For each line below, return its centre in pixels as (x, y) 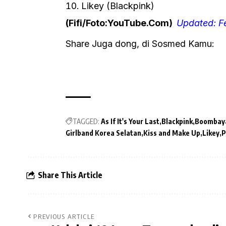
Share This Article (70, 175)
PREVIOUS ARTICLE (64, 216)
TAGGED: (86, 121)
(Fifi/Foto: (87, 23)
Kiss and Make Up (172, 133)
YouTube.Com (138, 23)
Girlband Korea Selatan (103, 133)
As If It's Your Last (130, 121)
